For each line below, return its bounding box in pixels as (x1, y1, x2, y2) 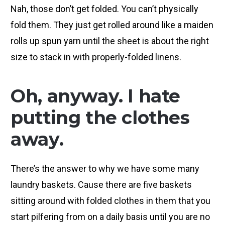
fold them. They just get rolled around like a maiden (11, 19, 214, 30)
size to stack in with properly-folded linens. (11, 51, 182, 62)
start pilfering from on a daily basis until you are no (11, 211, 210, 222)
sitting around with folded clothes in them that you (11, 195, 211, 206)
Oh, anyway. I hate (11, 84, 181, 107)
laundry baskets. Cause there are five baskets (11, 179, 192, 190)
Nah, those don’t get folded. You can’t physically (11, 3, 199, 14)
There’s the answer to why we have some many (11, 163, 200, 174)
